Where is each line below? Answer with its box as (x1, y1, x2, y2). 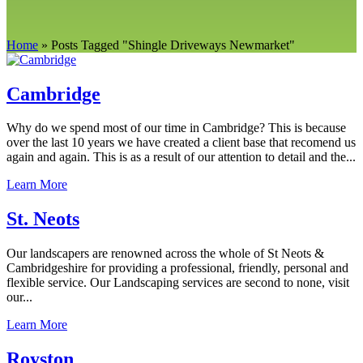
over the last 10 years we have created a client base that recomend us (6, 135, 356, 150)
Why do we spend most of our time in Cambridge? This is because (6, 121, 346, 135)
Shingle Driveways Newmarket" (128, 37, 295, 52)
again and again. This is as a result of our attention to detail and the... (6, 150, 356, 164)
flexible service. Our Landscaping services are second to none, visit (6, 275, 349, 290)
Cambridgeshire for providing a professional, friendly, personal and (6, 261, 348, 275)
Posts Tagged (48, 37, 122, 52)
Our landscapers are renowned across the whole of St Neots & (6, 246, 324, 261)
